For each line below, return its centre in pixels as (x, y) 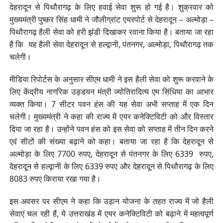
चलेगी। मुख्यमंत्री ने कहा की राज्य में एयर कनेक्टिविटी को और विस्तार (111, 116)
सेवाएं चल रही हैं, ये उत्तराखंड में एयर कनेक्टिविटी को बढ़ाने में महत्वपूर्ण (111, 213)
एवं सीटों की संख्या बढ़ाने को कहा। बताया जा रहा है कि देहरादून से (111, 141)
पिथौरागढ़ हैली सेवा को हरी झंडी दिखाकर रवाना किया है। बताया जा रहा (111, 32)
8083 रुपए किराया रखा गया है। (55, 178)
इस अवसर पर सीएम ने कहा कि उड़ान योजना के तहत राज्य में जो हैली (111, 201)
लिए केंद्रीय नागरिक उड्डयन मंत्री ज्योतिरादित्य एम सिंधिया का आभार (111, 91)
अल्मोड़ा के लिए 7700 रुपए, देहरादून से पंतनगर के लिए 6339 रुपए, (111, 154)
